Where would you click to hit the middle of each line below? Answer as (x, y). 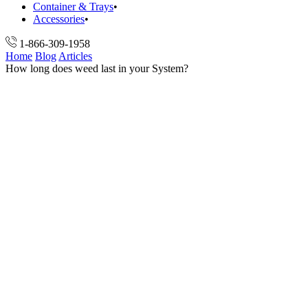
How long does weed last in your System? (97, 68)
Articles (75, 56)
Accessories (59, 19)
